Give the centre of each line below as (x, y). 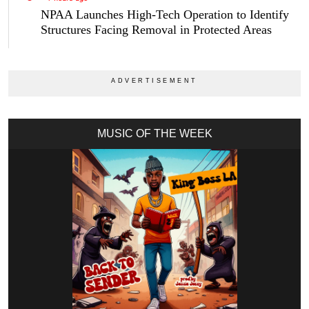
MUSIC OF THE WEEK (154, 134)
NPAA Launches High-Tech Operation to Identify (165, 15)
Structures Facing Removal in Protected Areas (156, 30)
